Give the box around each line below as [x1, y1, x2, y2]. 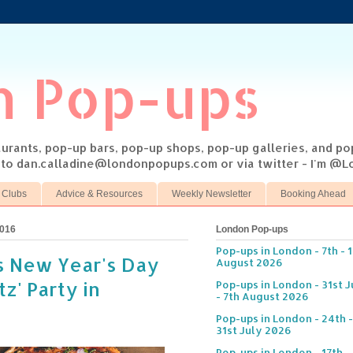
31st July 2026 [216, 324, 292, 337]
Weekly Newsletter [172, 188, 251, 199]
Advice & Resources [56, 188, 143, 199]
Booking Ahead [281, 188, 346, 199]
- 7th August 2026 [216, 290, 309, 303]
